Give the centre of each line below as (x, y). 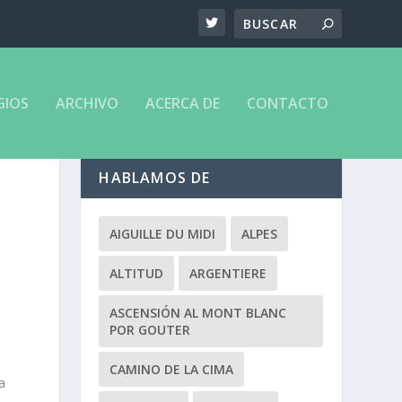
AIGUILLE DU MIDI (163, 234)
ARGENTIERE (228, 274)
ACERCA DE (182, 103)
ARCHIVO (87, 103)
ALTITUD (137, 274)
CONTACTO (287, 103)
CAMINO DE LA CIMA (172, 370)
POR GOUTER (150, 330)
